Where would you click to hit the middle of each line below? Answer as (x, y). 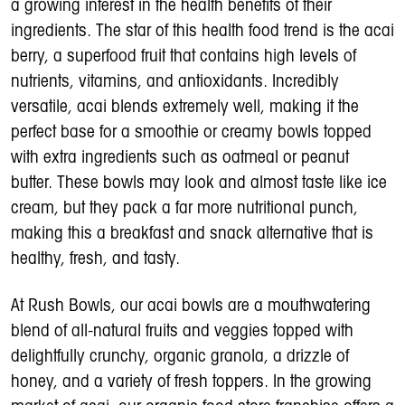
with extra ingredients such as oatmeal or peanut (180, 158)
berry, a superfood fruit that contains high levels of (184, 57)
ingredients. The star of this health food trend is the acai (202, 31)
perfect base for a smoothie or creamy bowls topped (191, 132)
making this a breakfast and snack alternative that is (192, 234)
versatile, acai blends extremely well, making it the (185, 107)
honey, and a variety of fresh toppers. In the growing (191, 382)
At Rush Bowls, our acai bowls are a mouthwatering (191, 306)
